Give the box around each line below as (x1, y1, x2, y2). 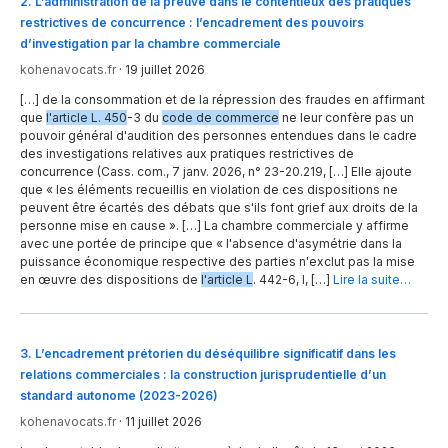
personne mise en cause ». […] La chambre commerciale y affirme (20, 217, 409, 233)
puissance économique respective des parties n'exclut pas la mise (20, 253, 415, 269)
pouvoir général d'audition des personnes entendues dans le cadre (20, 127, 417, 143)
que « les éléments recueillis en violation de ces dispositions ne (20, 181, 398, 197)
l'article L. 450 (46, 109, 127, 125)
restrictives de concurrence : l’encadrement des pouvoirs (20, 14, 364, 30)
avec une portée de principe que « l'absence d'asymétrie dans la (20, 235, 402, 251)
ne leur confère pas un (279, 109, 414, 125)
